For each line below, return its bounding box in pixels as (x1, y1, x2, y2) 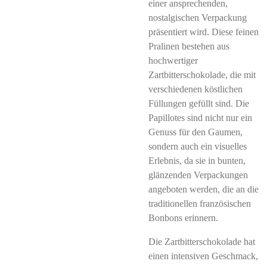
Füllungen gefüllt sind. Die (148, 98, 249, 108)
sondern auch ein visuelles (148, 141, 247, 151)
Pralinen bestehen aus (148, 41, 229, 51)
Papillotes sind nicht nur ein (148, 113, 252, 123)
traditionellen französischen (148, 198, 251, 209)
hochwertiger (148, 55, 198, 66)
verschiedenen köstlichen (148, 84, 243, 94)
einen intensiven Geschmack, (148, 251, 258, 261)
